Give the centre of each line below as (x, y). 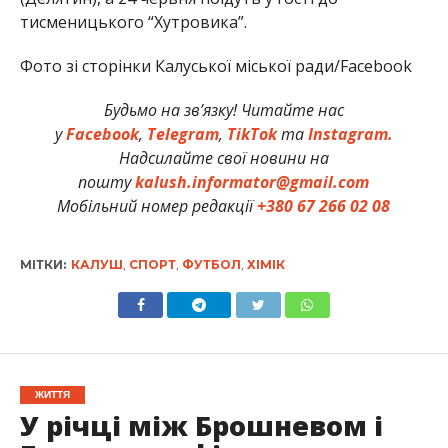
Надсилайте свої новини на (223, 158)
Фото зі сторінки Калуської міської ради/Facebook (215, 66)
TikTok (251, 134)
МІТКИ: (42, 265)
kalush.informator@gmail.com (252, 182)
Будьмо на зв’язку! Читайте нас (223, 110)
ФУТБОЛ (211, 265)
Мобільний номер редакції (157, 206)
